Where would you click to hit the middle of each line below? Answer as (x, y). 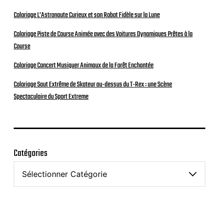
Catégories (31, 154)
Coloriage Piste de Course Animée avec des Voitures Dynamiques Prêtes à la (103, 34)
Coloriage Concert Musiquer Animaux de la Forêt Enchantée (84, 66)
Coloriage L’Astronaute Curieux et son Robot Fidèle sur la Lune (87, 15)
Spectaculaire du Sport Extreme (51, 97)
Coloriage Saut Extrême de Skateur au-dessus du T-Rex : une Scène (93, 85)
